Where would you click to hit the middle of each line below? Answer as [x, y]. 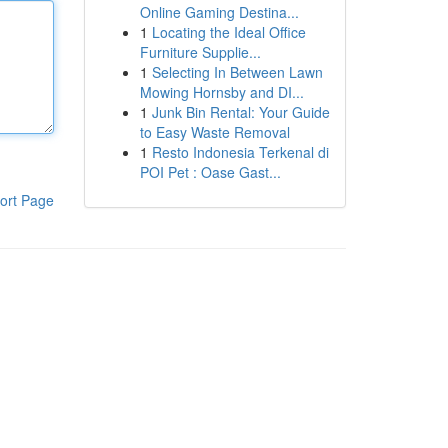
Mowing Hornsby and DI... [221, 92]
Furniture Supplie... [200, 52]
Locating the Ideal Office [228, 32]
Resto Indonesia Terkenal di [240, 152]
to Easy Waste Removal [214, 132]
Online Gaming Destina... [219, 12]
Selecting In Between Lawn [237, 72]
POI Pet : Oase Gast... [210, 172]
